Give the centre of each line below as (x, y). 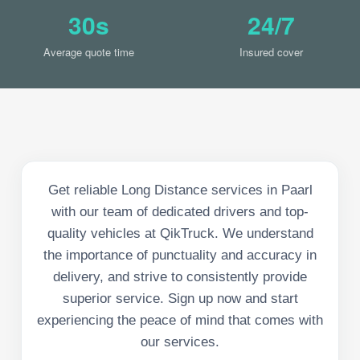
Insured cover (271, 51)
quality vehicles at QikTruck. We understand (180, 233)
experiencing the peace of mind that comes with (180, 320)
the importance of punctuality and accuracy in (180, 255)
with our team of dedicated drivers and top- (180, 211)
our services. (180, 342)
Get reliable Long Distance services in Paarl (180, 190)
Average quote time (89, 51)
